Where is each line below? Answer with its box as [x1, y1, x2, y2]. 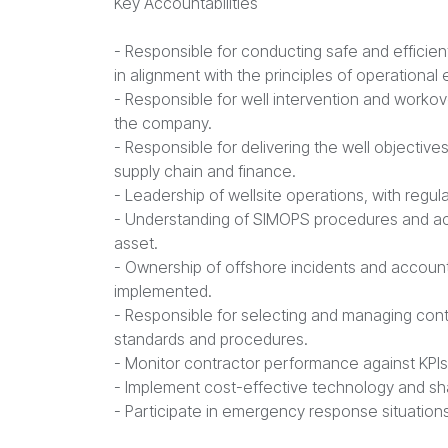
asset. [114, 233, 158, 253]
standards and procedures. [114, 329, 308, 349]
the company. [114, 113, 212, 133]
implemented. [114, 281, 212, 301]
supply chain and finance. [114, 161, 296, 181]
